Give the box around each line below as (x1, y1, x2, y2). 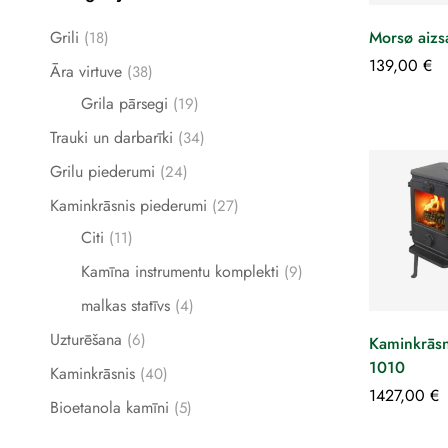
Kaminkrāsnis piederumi (50, 194, 207, 217)
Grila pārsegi (81, 92, 168, 115)
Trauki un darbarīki (50, 126, 173, 149)
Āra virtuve (50, 60, 122, 83)
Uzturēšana (50, 328, 122, 351)
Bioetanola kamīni (50, 396, 169, 419)
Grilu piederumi (50, 160, 155, 183)
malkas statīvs (81, 294, 170, 317)
